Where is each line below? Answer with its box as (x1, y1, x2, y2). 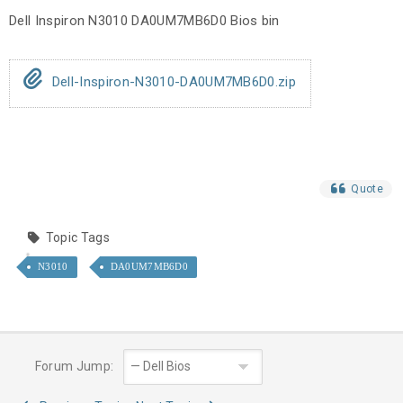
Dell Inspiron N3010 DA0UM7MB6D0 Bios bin (9, 13, 280, 30)
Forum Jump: (31, 359, 114, 374)
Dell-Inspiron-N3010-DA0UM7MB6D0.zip (48, 74, 297, 91)
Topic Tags (45, 230, 110, 246)
